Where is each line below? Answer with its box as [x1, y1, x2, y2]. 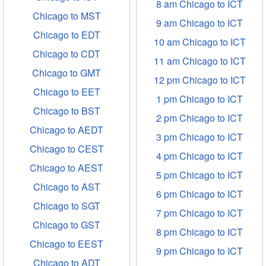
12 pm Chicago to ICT [153, 73, 246, 87]
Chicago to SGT [33, 199, 100, 213]
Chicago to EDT [33, 28, 100, 42]
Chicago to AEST [30, 161, 103, 175]
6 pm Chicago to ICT [156, 187, 243, 201]
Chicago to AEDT [30, 123, 103, 137]
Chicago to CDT [33, 47, 100, 61]
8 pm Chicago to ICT [156, 225, 243, 239]
